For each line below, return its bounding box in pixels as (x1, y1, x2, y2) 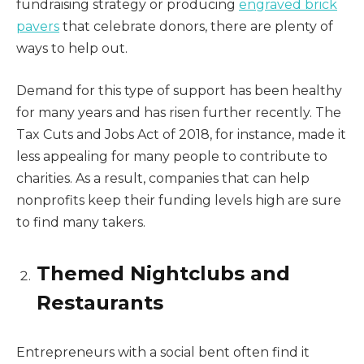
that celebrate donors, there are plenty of (59, 18, 333, 34)
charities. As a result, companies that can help (16, 170, 310, 186)
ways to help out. (16, 40, 128, 56)
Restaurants (37, 290, 163, 314)
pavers (16, 18, 59, 34)
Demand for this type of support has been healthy (16, 82, 342, 98)
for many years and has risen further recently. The (16, 104, 341, 120)
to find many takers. (16, 214, 145, 230)
